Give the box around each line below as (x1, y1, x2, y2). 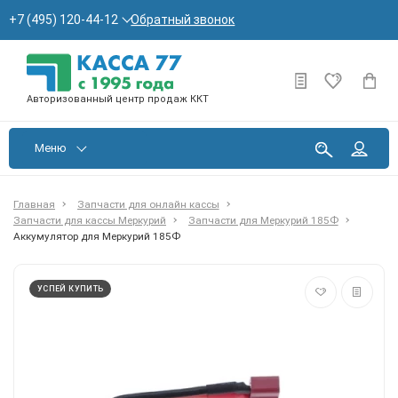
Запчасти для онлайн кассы (76, 197, 219, 211)
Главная (13, 197, 55, 211)
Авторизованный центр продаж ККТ (27, 93, 209, 105)
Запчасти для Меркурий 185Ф (187, 213, 338, 227)
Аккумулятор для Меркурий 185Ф (13, 229, 180, 243)
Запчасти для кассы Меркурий (13, 213, 166, 227)
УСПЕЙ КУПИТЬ (37, 284, 104, 293)
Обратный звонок (131, 12, 235, 27)
